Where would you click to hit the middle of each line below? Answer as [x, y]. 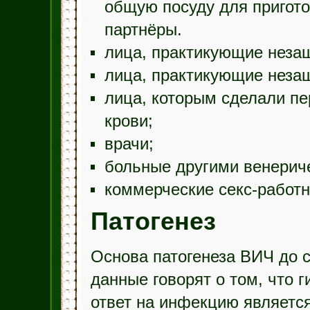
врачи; [129, 144]
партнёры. [143, 30]
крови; [128, 121]
